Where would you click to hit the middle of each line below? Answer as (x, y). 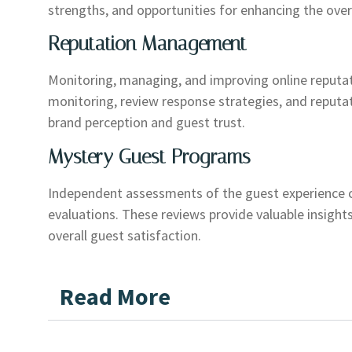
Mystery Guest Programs (150, 156)
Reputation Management (148, 44)
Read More (115, 297)
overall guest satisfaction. (125, 235)
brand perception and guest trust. (147, 123)
